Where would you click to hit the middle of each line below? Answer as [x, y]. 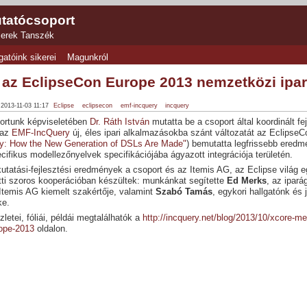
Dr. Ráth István [119, 122]
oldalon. [51, 229]
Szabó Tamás [184, 192]
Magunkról [88, 58]
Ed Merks [246, 181]
